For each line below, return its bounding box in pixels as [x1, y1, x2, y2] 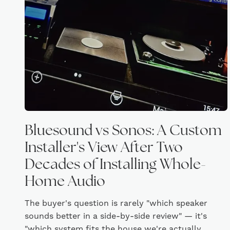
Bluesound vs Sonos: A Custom [25, 124, 222, 139]
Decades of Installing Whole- [25, 158, 206, 172]
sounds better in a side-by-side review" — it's [25, 211, 207, 221]
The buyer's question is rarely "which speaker [25, 198, 207, 208]
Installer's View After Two [25, 141, 183, 156]
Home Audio [25, 175, 105, 189]
